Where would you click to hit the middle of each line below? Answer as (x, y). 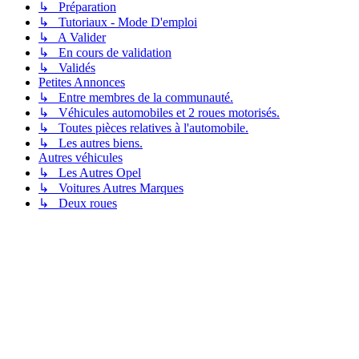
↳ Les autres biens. (91, 143)
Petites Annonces (82, 82)
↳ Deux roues (78, 203)
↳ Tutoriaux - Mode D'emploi (118, 22)
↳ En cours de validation (105, 52)
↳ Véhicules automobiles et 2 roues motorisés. (159, 112)
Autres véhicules (81, 157)
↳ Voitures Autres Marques (111, 188)
